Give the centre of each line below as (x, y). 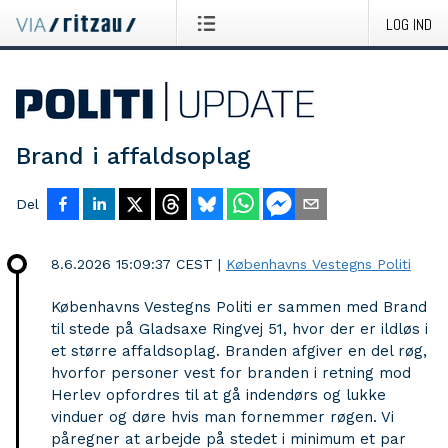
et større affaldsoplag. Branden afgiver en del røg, (239, 351)
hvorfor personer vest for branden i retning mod (231, 373)
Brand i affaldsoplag (133, 156)
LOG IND (409, 24)
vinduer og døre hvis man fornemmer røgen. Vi (222, 417)
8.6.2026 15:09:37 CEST (132, 264)
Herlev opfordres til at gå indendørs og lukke (218, 395)
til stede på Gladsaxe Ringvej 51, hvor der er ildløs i (239, 329)
